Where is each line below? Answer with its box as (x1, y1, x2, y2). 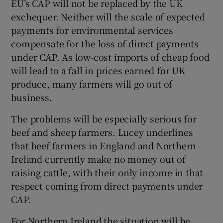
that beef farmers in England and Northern (11, 139, 197, 152)
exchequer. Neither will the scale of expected (11, 10, 205, 23)
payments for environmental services (11, 23, 173, 37)
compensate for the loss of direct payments (11, 37, 199, 50)
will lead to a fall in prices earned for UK (11, 64, 185, 77)
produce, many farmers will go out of (11, 77, 173, 91)
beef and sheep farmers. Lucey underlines (11, 125, 193, 139)
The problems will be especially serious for (11, 112, 197, 125)
